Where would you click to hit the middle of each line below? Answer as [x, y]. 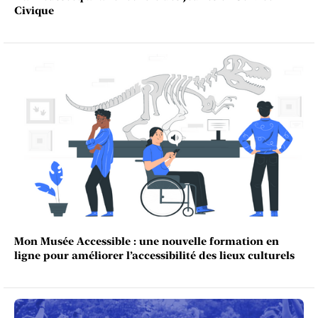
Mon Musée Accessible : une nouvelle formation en [147, 241]
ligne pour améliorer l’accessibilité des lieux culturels [154, 255]
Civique [34, 10]
